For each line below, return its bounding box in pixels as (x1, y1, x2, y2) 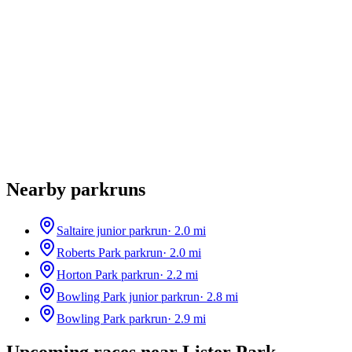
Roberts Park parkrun (57, 245, 163, 259)
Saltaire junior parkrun (57, 223, 167, 237)
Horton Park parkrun (57, 267, 159, 281)
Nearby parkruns (6, 178, 145, 200)
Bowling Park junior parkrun (57, 289, 200, 303)
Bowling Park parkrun (57, 311, 167, 325)
